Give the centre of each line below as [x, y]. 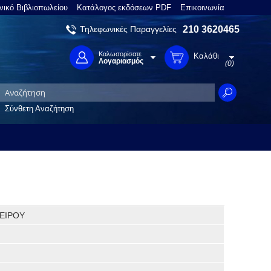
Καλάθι [206, 56]
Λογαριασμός [121, 61]
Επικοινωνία [202, 7]
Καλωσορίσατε [120, 54]
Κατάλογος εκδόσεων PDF [124, 7]
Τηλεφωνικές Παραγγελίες [128, 29]
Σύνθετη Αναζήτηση [39, 109]
